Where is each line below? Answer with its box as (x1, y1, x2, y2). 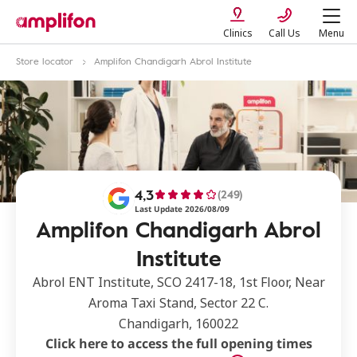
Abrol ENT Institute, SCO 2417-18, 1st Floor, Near (32, 273, 325, 291)
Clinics (222, 26, 253, 40)
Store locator (16, 53, 73, 68)
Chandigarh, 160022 (119, 315, 238, 332)
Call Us (269, 26, 300, 40)
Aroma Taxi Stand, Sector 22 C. (88, 294, 269, 312)
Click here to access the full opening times (45, 335, 312, 352)
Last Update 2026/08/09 (135, 203, 229, 214)
